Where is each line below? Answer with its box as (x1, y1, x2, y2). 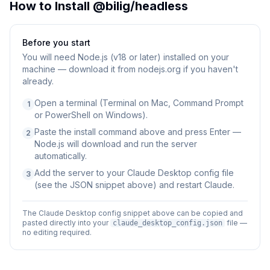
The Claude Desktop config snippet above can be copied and (22, 209, 243, 218)
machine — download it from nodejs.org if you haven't (22, 64, 238, 74)
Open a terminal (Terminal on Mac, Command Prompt (34, 98, 243, 108)
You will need (22, 52, 78, 62)
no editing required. (22, 228, 92, 237)
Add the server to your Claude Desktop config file (34, 168, 234, 178)
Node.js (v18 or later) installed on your (78, 52, 229, 62)
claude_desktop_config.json (113, 219, 222, 227)
